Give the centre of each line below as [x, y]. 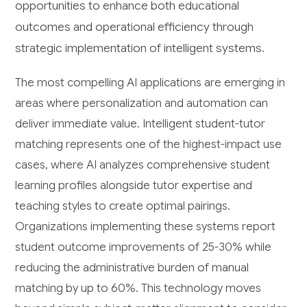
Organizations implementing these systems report [146, 226]
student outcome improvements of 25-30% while [144, 247]
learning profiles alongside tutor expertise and [134, 185]
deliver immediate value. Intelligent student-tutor [140, 123]
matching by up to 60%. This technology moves [138, 288]
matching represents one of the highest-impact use [149, 144]
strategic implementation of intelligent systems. [140, 48]
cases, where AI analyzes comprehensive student [143, 164]
